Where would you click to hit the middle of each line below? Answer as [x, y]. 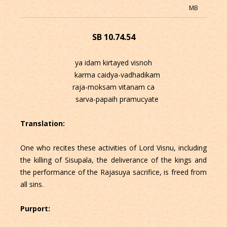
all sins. [32, 184]
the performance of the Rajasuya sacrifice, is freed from [113, 172]
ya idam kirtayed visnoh [113, 63]
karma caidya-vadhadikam [113, 75]
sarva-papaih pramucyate [113, 99]
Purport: [36, 209]
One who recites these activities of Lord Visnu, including [113, 148]
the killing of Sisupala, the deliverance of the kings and [113, 160]
